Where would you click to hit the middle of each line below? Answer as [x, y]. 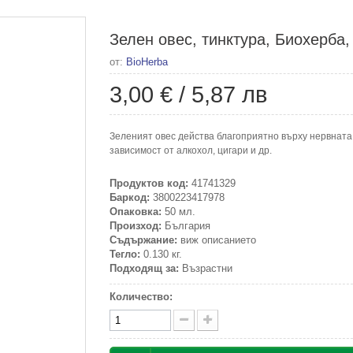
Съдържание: [143, 240]
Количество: [141, 297]
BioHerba [147, 62]
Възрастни [206, 268]
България [186, 226]
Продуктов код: [149, 183]
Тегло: [125, 254]
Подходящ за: [144, 268]
